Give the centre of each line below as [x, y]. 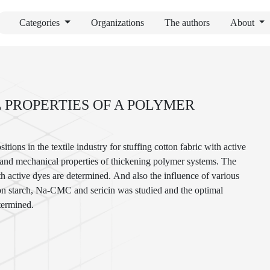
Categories [40, 23]
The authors [187, 23]
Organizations [117, 23]
